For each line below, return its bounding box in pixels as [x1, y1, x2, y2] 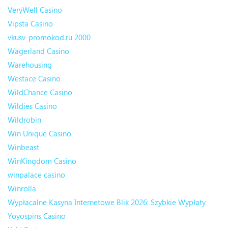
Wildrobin [8, 115, 41, 125]
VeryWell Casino [8, 5, 62, 15]
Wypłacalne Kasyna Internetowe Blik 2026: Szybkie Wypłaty [8, 197, 206, 208]
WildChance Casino [8, 87, 72, 98]
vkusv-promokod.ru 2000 [8, 32, 91, 43]
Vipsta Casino [8, 18, 53, 29]
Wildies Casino [8, 101, 57, 111]
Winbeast [8, 142, 39, 153]
